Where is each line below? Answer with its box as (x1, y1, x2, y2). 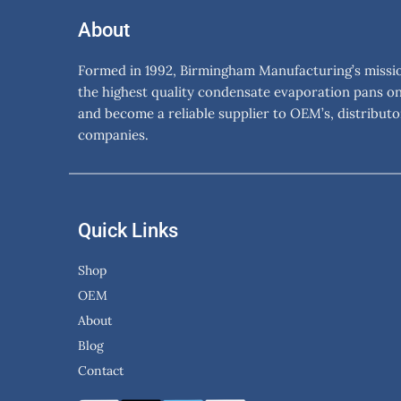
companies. (78, 126, 149, 144)
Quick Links (78, 219, 179, 243)
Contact (78, 363, 124, 380)
